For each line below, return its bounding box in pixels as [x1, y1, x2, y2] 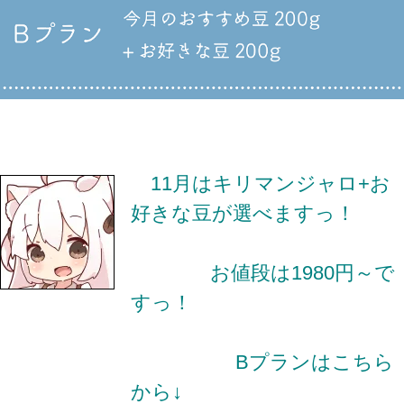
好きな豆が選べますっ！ [131, 201, 355, 225]
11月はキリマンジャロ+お [131, 171, 390, 195]
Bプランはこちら [131, 350, 394, 373]
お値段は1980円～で [131, 261, 395, 284]
